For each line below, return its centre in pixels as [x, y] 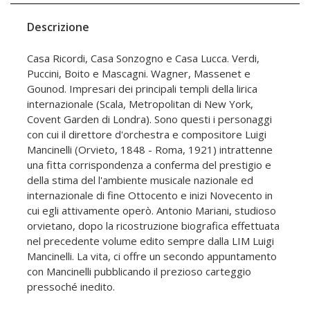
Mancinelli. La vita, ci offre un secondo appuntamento [152, 256]
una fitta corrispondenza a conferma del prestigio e [149, 164]
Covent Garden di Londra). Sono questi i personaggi [149, 119]
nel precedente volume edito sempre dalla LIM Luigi [151, 240]
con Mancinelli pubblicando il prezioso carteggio [139, 271]
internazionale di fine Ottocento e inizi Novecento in [150, 195]
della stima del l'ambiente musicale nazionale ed [140, 180]
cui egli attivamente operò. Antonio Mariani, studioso [152, 210]
